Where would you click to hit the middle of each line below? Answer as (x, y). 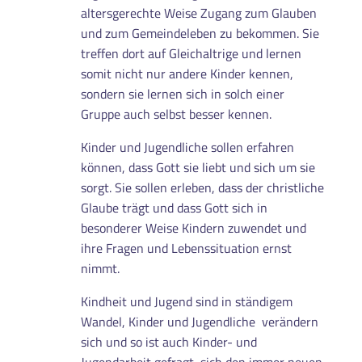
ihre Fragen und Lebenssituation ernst (186, 248)
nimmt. (100, 268)
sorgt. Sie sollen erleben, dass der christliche (202, 187)
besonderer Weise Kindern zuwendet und (193, 227)
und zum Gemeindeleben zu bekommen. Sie (200, 33)
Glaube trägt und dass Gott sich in (174, 207)
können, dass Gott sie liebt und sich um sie (198, 167)
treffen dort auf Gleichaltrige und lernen (191, 53)
